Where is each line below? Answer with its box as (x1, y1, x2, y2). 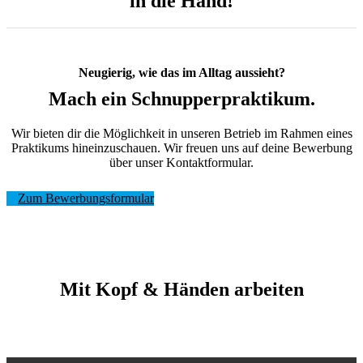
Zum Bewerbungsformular (18, 191, 154, 206)
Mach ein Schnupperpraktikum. (48, 88, 315, 110)
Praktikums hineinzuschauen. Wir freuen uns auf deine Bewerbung (11, 141, 352, 156)
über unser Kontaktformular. (109, 156, 254, 170)
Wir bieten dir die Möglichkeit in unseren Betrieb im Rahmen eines (11, 126, 352, 141)
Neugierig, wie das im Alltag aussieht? (78, 66, 285, 80)
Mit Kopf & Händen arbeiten (59, 279, 304, 301)
